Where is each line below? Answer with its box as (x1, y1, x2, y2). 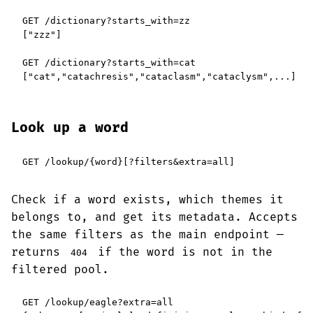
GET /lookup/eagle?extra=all (22, 297, 173, 307)
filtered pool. (11, 263, 109, 277)
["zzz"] (22, 29, 61, 40)
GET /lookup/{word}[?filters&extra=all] (22, 156, 235, 167)
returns (11, 245, 67, 259)
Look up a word (11, 119, 129, 136)
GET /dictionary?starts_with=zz (22, 15, 190, 26)
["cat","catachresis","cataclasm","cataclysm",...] (22, 71, 296, 82)
